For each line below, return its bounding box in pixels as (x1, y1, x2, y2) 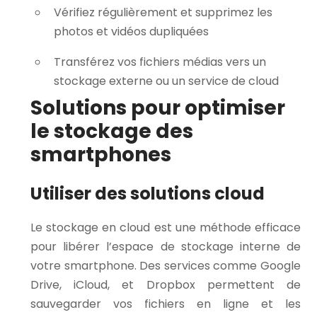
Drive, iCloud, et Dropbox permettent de (30, 276, 301, 293)
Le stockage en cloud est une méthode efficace (30, 219, 301, 236)
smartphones (30, 140, 171, 168)
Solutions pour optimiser (30, 93, 285, 122)
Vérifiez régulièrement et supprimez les (54, 4, 272, 21)
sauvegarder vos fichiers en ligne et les (30, 295, 301, 312)
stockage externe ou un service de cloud (54, 72, 279, 89)
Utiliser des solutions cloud (30, 181, 265, 205)
